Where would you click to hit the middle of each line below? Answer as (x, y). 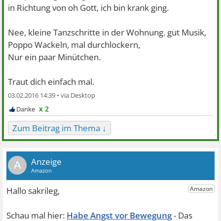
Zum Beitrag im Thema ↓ (60, 128)
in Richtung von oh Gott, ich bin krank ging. (89, 8)
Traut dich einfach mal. (51, 82)
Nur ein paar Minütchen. (55, 57)
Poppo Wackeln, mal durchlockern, (74, 45)
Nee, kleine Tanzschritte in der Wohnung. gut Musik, (107, 32)
